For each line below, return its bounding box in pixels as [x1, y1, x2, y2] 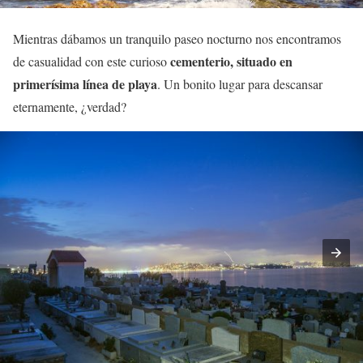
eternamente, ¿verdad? [13, 98, 126, 116]
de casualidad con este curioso [13, 53, 170, 70]
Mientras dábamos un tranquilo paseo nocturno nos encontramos [13, 30, 341, 48]
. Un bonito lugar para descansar [157, 75, 322, 93]
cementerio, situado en [170, 52, 293, 71]
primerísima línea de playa [13, 75, 157, 94]
